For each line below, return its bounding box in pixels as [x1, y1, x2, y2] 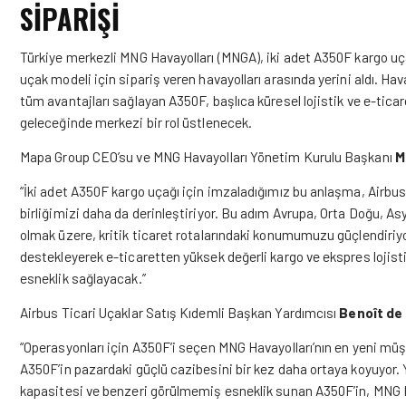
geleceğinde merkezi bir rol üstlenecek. [20, 113, 253, 130]
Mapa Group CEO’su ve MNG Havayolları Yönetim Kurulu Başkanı [20, 148, 392, 165]
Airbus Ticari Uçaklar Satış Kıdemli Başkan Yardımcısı [20, 304, 337, 321]
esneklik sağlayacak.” [20, 269, 146, 286]
